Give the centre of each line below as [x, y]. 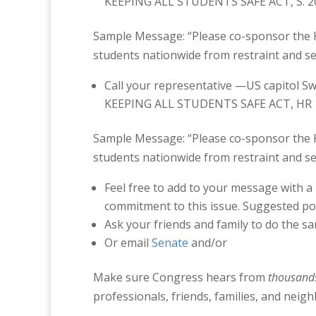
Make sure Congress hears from [181, 277]
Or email [128, 243]
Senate [170, 243]
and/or [209, 243]
